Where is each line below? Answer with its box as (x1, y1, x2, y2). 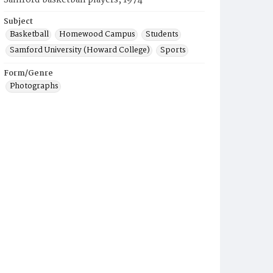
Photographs (10, 80, 58, 93)
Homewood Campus (59, 28, 135, 41)
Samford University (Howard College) (10, 44, 150, 57)
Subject (4, 15, 33, 28)
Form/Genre (4, 67, 53, 80)
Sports (160, 44, 186, 57)
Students (146, 28, 179, 41)
